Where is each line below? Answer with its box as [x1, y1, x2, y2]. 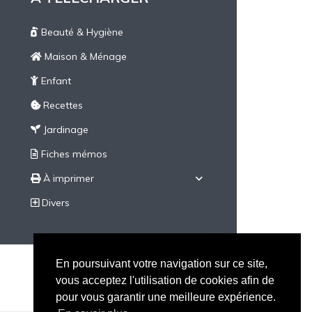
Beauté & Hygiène [38, 26, 123, 38]
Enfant [38, 75, 71, 87]
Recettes [40, 99, 83, 111]
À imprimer [40, 172, 94, 185]
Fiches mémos [38, 148, 107, 160]
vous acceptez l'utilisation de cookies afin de [56, 274, 274, 286]
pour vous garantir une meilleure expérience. [56, 290, 276, 303]
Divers [39, 196, 70, 209]
